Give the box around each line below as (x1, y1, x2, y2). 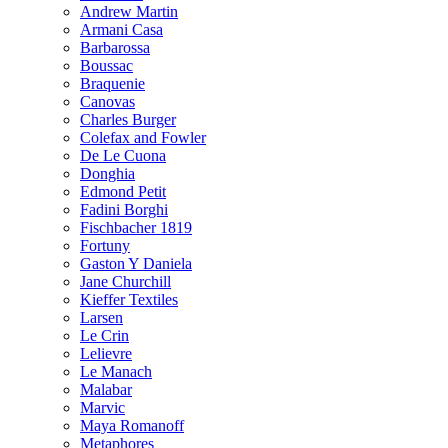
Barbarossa (80, 39, 150, 56)
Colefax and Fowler (80, 129, 206, 146)
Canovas (80, 93, 135, 110)
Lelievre (80, 345, 132, 362)
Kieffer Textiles (80, 291, 178, 308)
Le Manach (80, 363, 152, 380)
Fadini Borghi (80, 201, 168, 218)
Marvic (80, 399, 125, 416)
